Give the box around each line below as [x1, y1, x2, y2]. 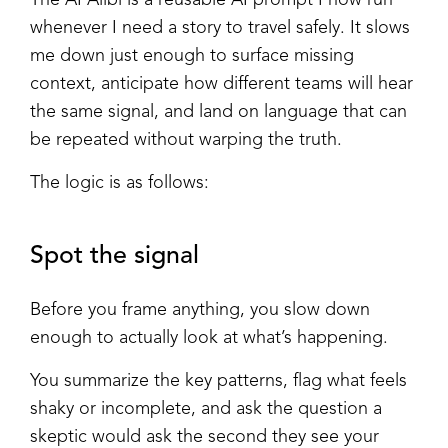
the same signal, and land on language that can [30, 102, 407, 121]
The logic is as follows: [30, 173, 209, 192]
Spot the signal [30, 243, 199, 269]
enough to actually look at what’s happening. [30, 328, 388, 347]
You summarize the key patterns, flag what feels [30, 371, 407, 390]
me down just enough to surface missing [30, 46, 354, 65]
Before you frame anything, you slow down [30, 300, 370, 319]
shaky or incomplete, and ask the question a [30, 399, 382, 418]
